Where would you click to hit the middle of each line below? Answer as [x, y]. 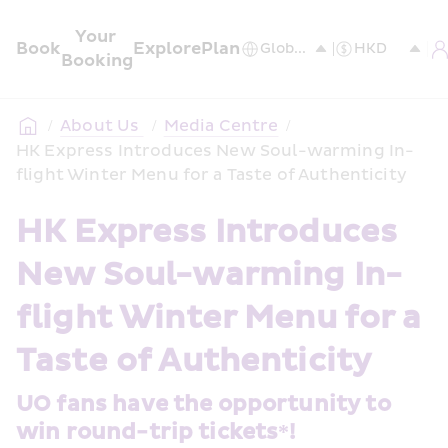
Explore [167, 48]
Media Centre [221, 126]
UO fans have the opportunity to [203, 404]
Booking [97, 60]
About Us [102, 126]
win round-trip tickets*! [156, 432]
